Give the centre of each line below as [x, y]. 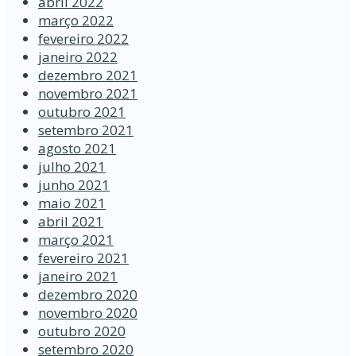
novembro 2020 [88, 313]
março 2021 [76, 240]
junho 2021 [74, 185]
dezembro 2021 [88, 75]
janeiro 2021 [78, 277]
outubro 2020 [82, 331]
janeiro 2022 [78, 57]
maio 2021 [72, 203]
